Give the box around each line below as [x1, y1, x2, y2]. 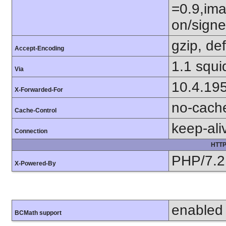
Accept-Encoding [15, 44, 64, 52]
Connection [15, 127, 47, 135]
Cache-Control [15, 106, 56, 114]
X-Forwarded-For [15, 86, 63, 93]
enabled [172, 202, 223, 218]
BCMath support [15, 209, 62, 216]
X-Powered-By [15, 159, 56, 167]
